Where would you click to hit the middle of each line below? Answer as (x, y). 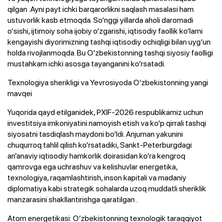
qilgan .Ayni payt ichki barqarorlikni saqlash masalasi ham (101, 9)
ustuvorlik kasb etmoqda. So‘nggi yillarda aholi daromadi (100, 20)
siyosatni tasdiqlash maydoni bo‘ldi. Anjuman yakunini (95, 134)
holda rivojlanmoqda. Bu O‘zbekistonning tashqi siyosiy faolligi (110, 52)
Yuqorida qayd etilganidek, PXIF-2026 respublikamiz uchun (105, 112)
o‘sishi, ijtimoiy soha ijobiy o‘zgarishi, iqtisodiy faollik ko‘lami (105, 30)
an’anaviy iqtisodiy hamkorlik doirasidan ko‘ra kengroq (96, 155)
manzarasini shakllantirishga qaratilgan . (73, 199)
